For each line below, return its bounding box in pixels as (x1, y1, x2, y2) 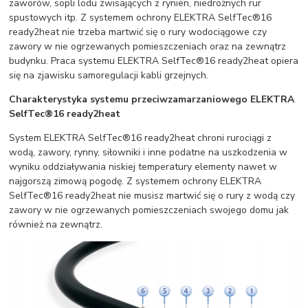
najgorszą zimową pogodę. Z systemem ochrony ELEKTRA (9, 175, 262, 188)
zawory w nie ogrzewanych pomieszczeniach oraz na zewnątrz (9, 40, 287, 54)
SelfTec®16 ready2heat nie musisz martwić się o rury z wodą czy (9, 189, 296, 203)
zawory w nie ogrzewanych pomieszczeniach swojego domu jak (9, 203, 289, 217)
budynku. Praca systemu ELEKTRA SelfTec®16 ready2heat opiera (9, 54, 299, 68)
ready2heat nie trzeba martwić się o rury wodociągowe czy (9, 25, 267, 39)
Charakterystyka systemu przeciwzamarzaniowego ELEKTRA (9, 93, 295, 107)
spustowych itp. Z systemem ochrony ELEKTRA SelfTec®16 (9, 11, 272, 25)
